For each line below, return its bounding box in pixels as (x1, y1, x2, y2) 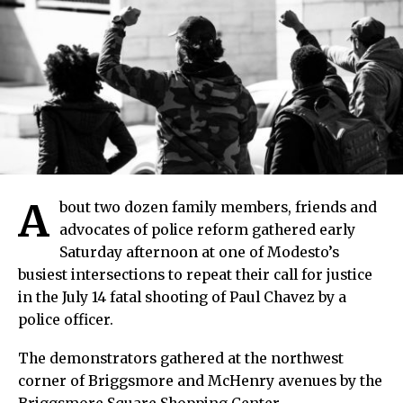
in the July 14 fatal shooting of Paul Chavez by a (18, 289, 346, 307)
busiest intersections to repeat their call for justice (18, 266, 372, 284)
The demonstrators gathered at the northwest (18, 350, 344, 368)
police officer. (18, 311, 113, 329)
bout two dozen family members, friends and (59, 199, 377, 217)
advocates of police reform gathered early (59, 221, 355, 239)
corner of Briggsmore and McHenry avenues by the (18, 372, 382, 390)
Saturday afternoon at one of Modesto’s (59, 244, 339, 262)
